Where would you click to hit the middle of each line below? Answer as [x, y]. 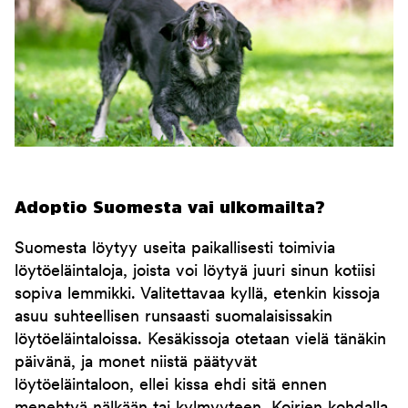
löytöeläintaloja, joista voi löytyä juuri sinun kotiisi [195, 272]
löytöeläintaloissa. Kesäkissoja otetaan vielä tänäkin [200, 340]
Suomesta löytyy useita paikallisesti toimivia [175, 249]
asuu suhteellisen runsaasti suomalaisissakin [173, 317]
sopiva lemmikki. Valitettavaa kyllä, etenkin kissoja [197, 295]
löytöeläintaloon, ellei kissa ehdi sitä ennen [171, 386]
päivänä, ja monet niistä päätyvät [136, 363]
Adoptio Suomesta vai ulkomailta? [169, 207]
